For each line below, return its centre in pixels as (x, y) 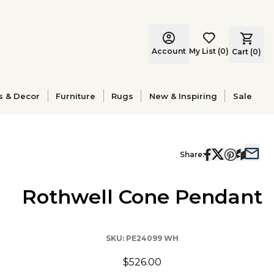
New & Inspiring (183, 96)
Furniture (76, 96)
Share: (192, 154)
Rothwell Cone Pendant (142, 197)
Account (169, 51)
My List (202, 51)
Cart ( (242, 51)
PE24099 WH (152, 238)
